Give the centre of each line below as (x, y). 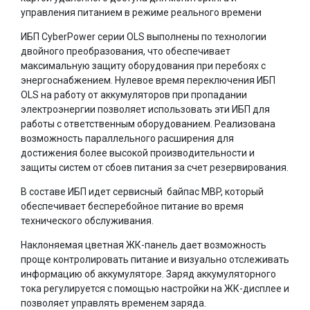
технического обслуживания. (88, 220)
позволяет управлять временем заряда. (113, 303)
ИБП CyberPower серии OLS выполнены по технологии (144, 36)
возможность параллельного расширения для (127, 138)
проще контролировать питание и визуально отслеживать (155, 259)
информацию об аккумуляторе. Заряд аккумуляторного (148, 274)
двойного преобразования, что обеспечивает (126, 51)
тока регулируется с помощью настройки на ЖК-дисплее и (155, 288)
